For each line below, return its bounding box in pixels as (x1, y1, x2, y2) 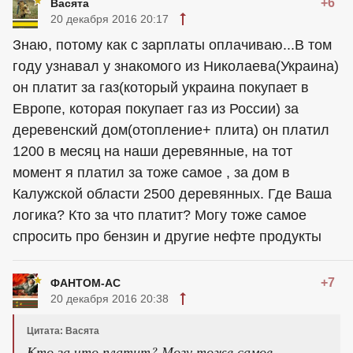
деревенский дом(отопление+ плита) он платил (13, 122, 329, 138)
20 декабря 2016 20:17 (50, 13, 169, 25)
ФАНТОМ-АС (50, 277, 121, 289)
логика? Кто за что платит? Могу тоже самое (13, 207, 307, 223)
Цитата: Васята (27, 325, 99, 336)
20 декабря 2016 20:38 (50, 292, 169, 305)
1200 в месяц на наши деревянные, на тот (13, 143, 292, 159)
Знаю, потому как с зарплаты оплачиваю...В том (13, 37, 332, 53)
